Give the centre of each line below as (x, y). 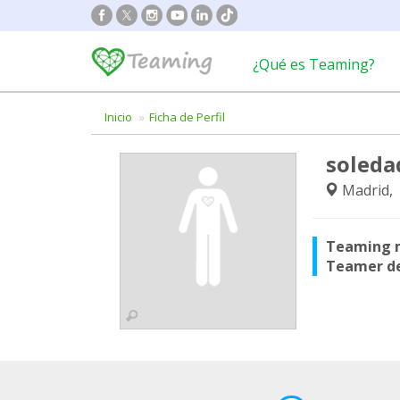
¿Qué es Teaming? (314, 64)
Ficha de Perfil (187, 117)
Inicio (118, 117)
